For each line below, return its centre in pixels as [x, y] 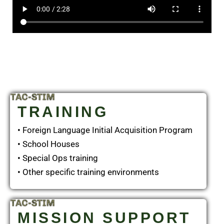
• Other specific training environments [88, 172]
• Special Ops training [58, 158]
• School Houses [48, 144]
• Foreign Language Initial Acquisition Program [105, 130]
